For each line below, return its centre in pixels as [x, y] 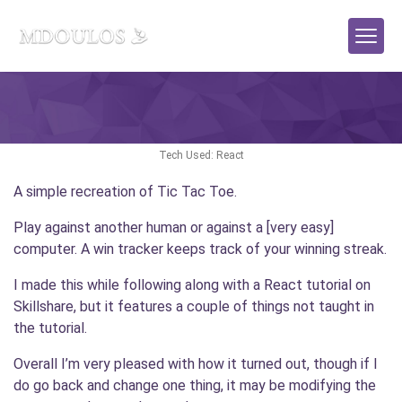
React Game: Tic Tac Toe [201, 119]
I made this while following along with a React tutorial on [192, 285]
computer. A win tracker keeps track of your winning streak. [200, 249]
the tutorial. [50, 328]
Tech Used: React [201, 155]
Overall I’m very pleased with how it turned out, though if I [196, 364]
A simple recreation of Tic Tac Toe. [125, 192]
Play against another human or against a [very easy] [174, 227]
